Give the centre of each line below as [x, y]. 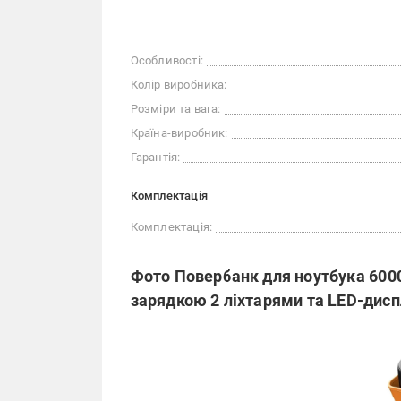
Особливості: [166, 60]
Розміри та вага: [175, 109]
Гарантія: [155, 157]
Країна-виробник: [179, 133]
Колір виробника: [179, 85]
